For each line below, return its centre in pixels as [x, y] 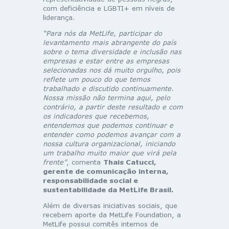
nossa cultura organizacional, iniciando [109, 143]
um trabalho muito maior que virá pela [110, 153]
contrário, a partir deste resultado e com [113, 107]
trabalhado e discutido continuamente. [108, 88]
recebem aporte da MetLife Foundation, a [112, 214]
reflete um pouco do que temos [97, 79]
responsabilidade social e [90, 180]
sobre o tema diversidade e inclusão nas [112, 51]
